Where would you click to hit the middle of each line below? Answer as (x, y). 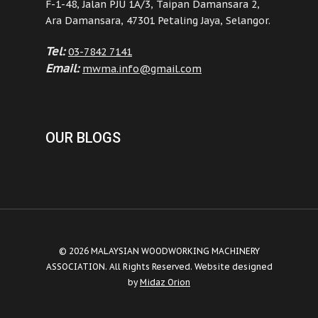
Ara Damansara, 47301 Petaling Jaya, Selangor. (158, 20)
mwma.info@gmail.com (142, 68)
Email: (64, 68)
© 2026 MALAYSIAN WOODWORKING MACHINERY (159, 251)
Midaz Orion (165, 282)
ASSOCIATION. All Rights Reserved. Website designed (159, 266)
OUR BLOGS (83, 137)
